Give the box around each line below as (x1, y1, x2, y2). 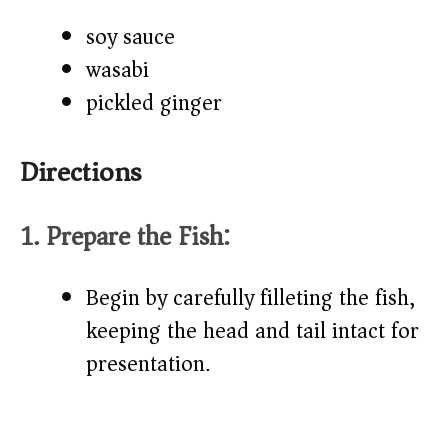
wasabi (86, 51, 149, 90)
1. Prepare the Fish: (20, 214, 230, 260)
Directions (20, 148, 141, 198)
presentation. (86, 345, 210, 384)
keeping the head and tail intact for (86, 312, 419, 351)
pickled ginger (86, 84, 222, 123)
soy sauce (86, 18, 175, 57)
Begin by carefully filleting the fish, (86, 279, 415, 318)
